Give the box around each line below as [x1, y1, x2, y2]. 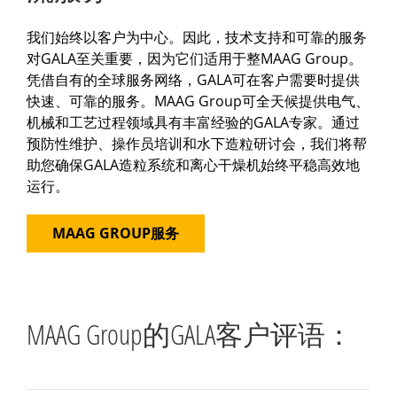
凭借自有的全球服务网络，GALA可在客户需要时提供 [27, 70, 360, 90]
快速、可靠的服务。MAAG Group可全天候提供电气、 [27, 91, 370, 112]
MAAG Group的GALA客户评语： [27, 315, 353, 353]
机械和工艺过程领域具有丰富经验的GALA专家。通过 [27, 113, 360, 133]
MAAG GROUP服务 [52, 223, 179, 244]
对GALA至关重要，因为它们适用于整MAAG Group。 [27, 49, 362, 69]
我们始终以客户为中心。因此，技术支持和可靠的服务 [27, 27, 367, 48]
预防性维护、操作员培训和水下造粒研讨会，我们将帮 [27, 134, 367, 154]
